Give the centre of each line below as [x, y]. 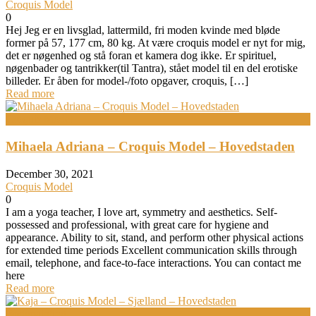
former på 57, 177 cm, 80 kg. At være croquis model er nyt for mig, [156, 43]
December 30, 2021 [50, 174]
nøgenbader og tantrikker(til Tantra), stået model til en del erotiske [152, 68]
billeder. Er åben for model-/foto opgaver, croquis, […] [127, 81]
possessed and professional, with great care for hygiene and [137, 225]
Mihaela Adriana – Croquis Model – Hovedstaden [150, 147]
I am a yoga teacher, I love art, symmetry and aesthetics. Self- [141, 212]
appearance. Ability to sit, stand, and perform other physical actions [154, 238]
